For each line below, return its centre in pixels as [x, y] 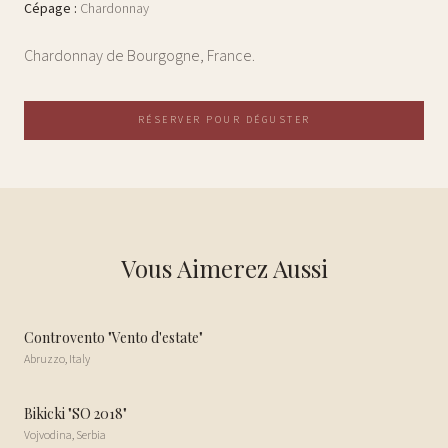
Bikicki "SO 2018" [75, 413]
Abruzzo [44, 359]
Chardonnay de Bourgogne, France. [139, 56]
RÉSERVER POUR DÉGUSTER [224, 120]
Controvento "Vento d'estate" [113, 337]
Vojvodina [48, 435]
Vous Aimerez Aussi [224, 268]
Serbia [91, 435]
